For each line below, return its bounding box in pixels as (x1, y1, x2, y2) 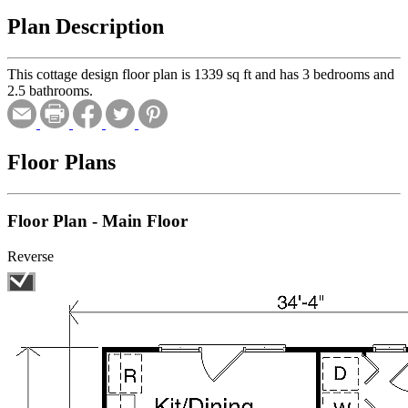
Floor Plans (7, 149, 116, 174)
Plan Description (7, 14, 164, 38)
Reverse (7, 249, 54, 265)
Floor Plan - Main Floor (7, 211, 188, 231)
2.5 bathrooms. (7, 82, 93, 98)
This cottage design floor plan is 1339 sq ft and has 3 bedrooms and (7, 66, 394, 82)
